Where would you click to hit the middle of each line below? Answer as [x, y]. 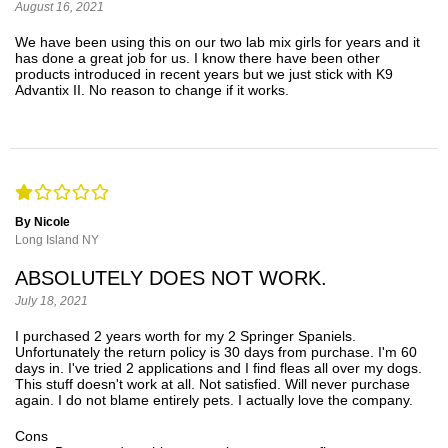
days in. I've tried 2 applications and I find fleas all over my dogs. [218, 368]
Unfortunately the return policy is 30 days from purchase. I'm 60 [216, 352]
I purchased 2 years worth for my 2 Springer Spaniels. [185, 336]
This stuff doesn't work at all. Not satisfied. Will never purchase [212, 384]
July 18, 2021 [51, 301]
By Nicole [42, 222]
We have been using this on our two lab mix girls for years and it [217, 41]
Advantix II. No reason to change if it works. [152, 89]
